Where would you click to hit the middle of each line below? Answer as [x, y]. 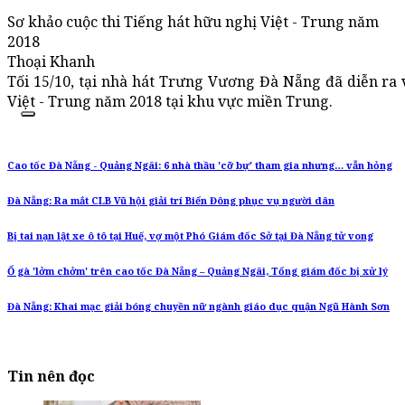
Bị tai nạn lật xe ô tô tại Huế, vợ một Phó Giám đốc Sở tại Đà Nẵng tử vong [190, 236]
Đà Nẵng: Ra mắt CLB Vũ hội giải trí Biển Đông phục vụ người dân [171, 201]
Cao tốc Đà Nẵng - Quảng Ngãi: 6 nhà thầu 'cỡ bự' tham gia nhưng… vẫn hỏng [200, 166]
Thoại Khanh [51, 62]
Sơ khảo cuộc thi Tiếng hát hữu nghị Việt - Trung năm [193, 22]
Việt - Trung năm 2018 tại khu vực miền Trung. [170, 102]
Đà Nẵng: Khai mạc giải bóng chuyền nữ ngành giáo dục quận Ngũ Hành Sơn [198, 307]
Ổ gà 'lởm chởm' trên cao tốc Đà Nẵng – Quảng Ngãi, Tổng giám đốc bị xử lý [198, 272]
